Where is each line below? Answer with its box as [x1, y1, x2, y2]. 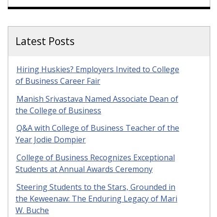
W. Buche [15, 205, 49, 216]
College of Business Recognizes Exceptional [16, 152, 175, 163]
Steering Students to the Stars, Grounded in [16, 182, 175, 193]
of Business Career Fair [15, 75, 100, 86]
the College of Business [15, 105, 101, 116]
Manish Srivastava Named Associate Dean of [16, 93, 178, 104]
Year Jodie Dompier [15, 134, 86, 145]
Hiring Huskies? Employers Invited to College [16, 63, 179, 75]
